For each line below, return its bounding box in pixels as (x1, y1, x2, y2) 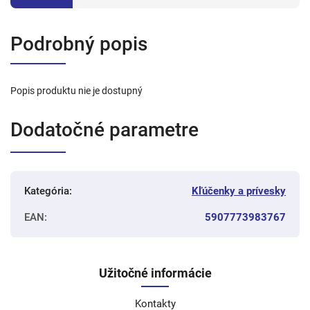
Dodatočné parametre (10, 118, 199, 141)
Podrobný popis (10, 32, 147, 55)
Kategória (24, 184, 69, 197)
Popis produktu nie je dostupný (10, 84, 143, 96)
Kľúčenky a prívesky (192, 184, 286, 197)
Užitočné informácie (98, 265, 212, 280)
